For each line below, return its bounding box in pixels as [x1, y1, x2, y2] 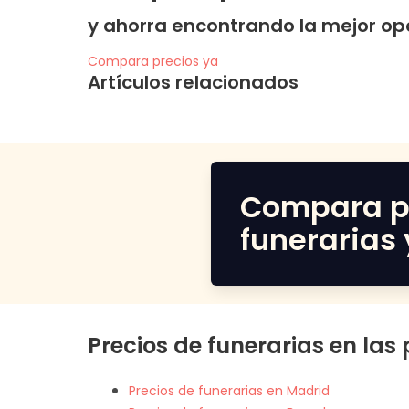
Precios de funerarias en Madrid [129, 381, 330, 400]
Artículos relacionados [88, 68, 299, 95]
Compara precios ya [88, 51, 218, 70]
